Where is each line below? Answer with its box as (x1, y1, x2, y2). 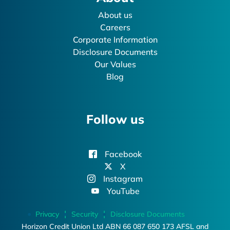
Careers (100, 22, 130, 32)
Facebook (104, 148, 142, 159)
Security (71, 209, 98, 219)
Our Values (94, 59, 136, 69)
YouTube (106, 185, 140, 196)
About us (98, 9, 132, 20)
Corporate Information (72, 34, 158, 45)
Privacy (35, 209, 59, 219)
